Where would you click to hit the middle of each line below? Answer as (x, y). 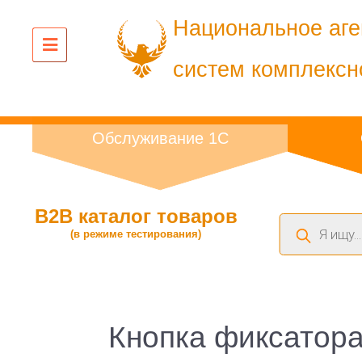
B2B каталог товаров (136, 216)
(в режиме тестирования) (136, 234)
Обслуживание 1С (160, 138)
